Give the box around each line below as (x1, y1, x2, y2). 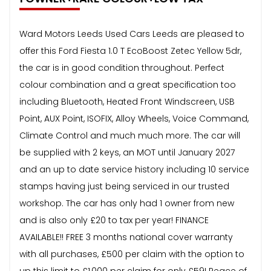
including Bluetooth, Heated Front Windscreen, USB (19, 95, 235, 108)
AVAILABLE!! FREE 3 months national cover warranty (19, 230, 233, 243)
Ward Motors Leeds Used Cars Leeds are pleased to (19, 27, 244, 40)
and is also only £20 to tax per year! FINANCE (19, 214, 209, 226)
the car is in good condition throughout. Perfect (19, 61, 224, 74)
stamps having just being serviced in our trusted (19, 180, 229, 192)
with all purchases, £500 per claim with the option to (19, 247, 244, 260)
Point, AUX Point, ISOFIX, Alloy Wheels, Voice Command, (19, 112, 249, 125)
